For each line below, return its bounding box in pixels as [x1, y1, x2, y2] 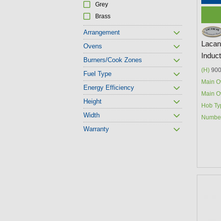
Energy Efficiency [83, 84, 134, 91]
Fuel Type [83, 70, 111, 77]
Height [83, 98, 102, 105]
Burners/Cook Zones [83, 56, 142, 64]
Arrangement [83, 29, 120, 36]
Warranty [83, 125, 109, 133]
